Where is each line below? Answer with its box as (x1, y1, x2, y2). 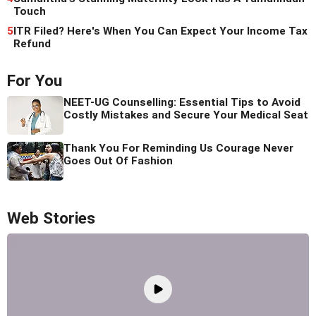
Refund (13, 37, 51, 50)
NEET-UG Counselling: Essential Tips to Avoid (63, 95, 300, 109)
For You (7, 71, 62, 90)
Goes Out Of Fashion (63, 154, 173, 167)
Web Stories (7, 208, 95, 228)
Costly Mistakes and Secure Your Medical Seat (63, 108, 308, 121)
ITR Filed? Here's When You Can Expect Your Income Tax (13, 24, 308, 37)
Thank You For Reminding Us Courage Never (63, 141, 293, 154)
